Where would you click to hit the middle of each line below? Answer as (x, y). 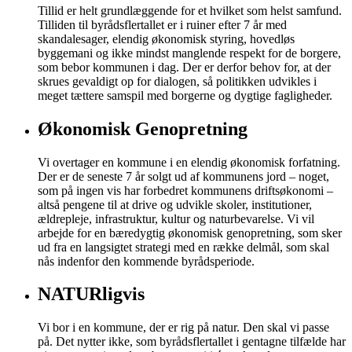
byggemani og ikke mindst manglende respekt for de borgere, (189, 53)
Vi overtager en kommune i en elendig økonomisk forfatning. (189, 162)
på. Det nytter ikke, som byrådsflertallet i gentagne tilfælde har (192, 342)
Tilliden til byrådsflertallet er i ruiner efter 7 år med (162, 24)
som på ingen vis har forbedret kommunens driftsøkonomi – (185, 190)
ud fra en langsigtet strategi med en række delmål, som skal (183, 247)
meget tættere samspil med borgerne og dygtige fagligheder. (185, 95)
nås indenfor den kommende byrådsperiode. (146, 261)
